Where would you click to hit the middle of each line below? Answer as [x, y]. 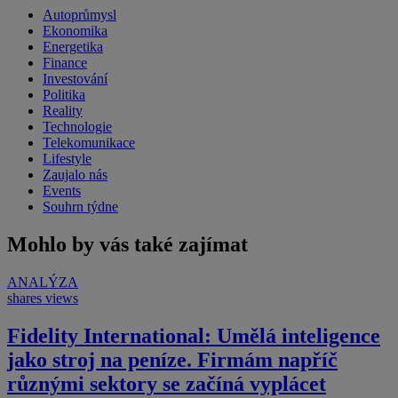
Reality [63, 111]
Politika [64, 95]
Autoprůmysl [80, 15]
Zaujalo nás [75, 175]
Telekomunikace [89, 143]
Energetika [73, 47]
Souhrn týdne [80, 207]
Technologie [77, 127]
